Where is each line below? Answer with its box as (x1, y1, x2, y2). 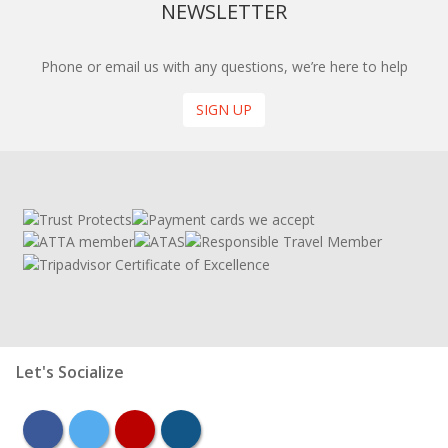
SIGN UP (196, 99, 252, 119)
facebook (42, 418, 116, 439)
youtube (134, 418, 199, 439)
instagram (180, 418, 261, 439)
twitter (88, 418, 142, 439)
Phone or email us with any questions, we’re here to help (40, 56, 408, 76)
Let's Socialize (16, 361, 124, 383)
